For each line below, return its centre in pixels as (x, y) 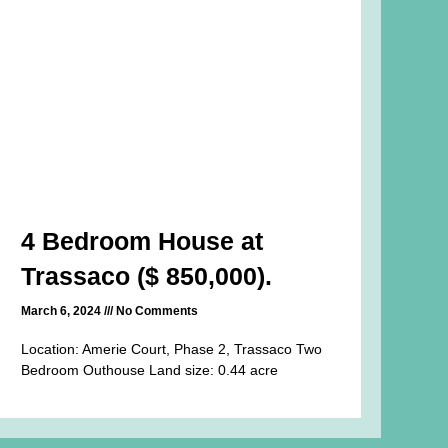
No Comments (155, 311)
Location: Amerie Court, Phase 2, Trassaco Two (171, 349)
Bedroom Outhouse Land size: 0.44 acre (149, 370)
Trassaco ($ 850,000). (146, 276)
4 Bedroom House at (141, 241)
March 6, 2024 (62, 311)
